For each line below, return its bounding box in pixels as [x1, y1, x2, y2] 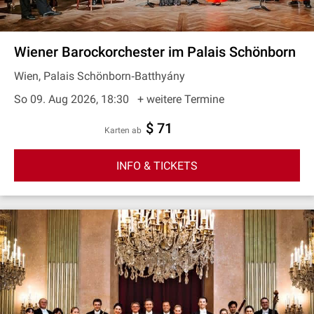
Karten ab [110, 125, 142, 135]
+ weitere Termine [137, 93, 224, 106]
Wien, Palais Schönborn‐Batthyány [14, 69, 185, 83]
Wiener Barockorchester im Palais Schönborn [14, 43, 296, 60]
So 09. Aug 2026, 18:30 [14, 93, 132, 106]
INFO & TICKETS [116, 158, 198, 172]
